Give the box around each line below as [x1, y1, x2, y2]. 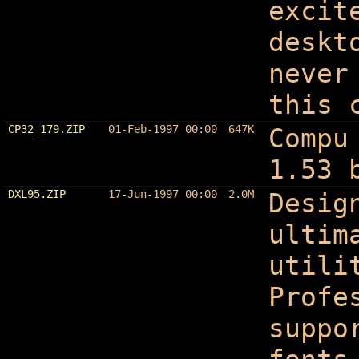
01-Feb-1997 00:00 [107, 122, 217, 135]
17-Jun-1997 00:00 [107, 187, 217, 200]
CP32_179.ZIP [7, 122, 85, 135]
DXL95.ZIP [7, 187, 66, 200]
